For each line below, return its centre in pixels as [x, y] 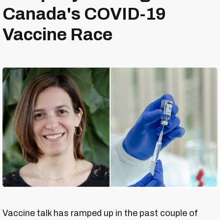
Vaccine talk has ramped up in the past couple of [100, 213]
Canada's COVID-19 [84, 14]
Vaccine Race [57, 34]
